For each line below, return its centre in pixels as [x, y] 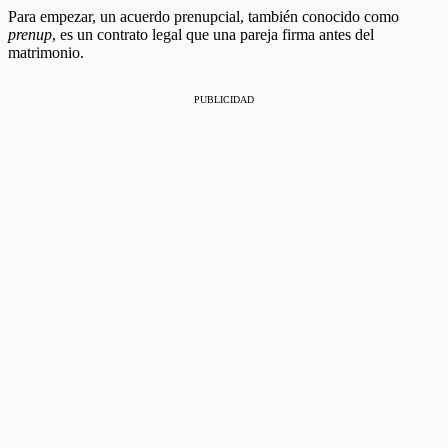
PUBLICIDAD [224, 99]
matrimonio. [46, 52]
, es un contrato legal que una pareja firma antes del [213, 34]
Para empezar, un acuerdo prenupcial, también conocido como [203, 16]
